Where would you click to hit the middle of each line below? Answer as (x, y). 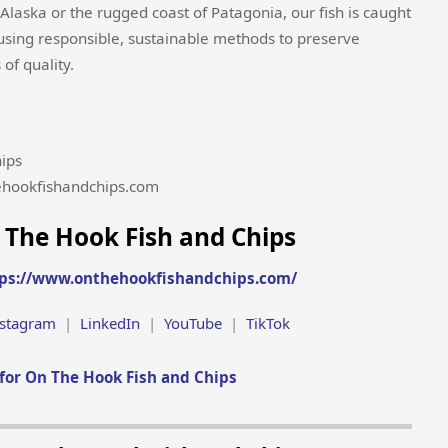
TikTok (267, 323)
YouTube (192, 323)
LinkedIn (109, 323)
